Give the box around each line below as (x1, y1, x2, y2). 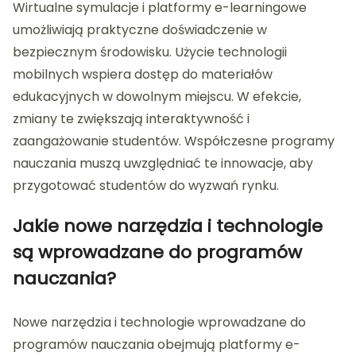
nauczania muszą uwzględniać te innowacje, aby (13, 154, 313, 173)
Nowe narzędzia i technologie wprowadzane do (13, 313, 306, 332)
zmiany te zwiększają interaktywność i (13, 110, 250, 129)
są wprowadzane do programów (13, 240, 302, 265)
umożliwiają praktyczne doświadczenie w (13, 21, 267, 40)
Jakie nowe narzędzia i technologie (13, 214, 323, 239)
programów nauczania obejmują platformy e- (13, 335, 300, 354)
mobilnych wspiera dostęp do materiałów (13, 65, 273, 84)
